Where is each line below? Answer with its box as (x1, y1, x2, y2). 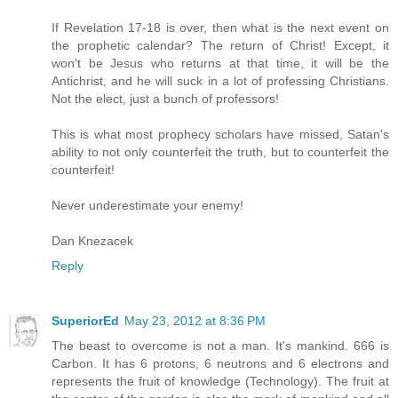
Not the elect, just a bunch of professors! (52, 92, 279, 107)
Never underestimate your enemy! (52, 198, 243, 213)
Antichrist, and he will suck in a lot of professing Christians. (52, 74, 389, 89)
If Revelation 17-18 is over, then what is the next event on (52, 20, 389, 36)
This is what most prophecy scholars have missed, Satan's (52, 127, 389, 142)
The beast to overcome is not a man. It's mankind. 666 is (52, 338, 389, 354)
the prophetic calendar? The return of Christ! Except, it (52, 38, 389, 53)
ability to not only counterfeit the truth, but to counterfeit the (52, 145, 389, 160)
